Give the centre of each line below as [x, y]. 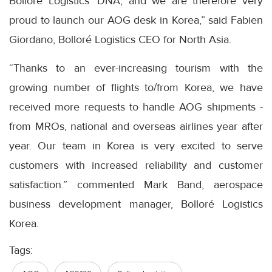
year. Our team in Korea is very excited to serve [136, 146]
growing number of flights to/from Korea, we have [136, 88]
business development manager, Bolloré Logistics [136, 204]
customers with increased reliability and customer [136, 165]
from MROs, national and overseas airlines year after [136, 127]
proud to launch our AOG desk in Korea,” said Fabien [136, 20]
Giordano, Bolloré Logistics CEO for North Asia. [120, 40]
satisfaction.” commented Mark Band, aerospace [136, 185]
